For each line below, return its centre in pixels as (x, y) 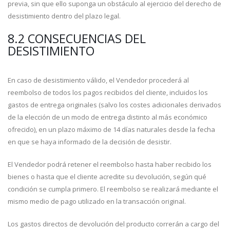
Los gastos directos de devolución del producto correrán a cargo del (113, 224)
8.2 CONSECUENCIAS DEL (77, 39)
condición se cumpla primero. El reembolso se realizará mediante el (113, 189)
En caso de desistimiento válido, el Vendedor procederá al (98, 80)
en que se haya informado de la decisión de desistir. (90, 142)
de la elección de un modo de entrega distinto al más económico (108, 117)
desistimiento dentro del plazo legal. (64, 16)
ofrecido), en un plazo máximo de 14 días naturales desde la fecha (111, 129)
